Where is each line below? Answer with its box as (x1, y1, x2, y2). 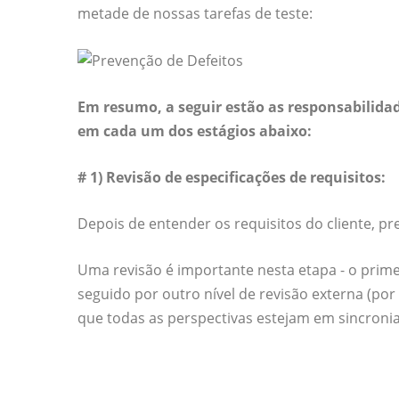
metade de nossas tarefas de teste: (77, 4, 313, 24)
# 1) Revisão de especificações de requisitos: (77, 167, 386, 188)
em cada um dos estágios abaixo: (77, 121, 312, 142)
